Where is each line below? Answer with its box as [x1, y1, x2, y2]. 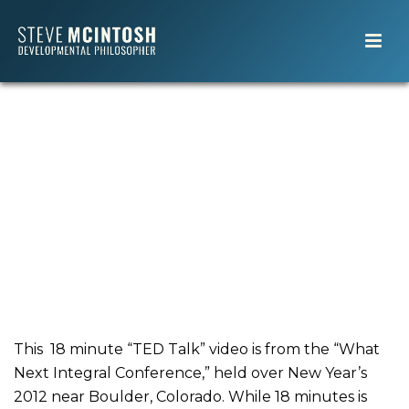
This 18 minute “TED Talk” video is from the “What [14, 341, 380, 359]
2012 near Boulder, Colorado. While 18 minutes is [14, 388, 367, 406]
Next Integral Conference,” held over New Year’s [14, 364, 367, 383]
